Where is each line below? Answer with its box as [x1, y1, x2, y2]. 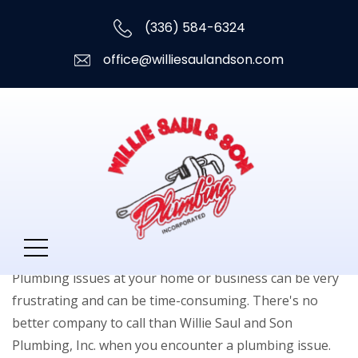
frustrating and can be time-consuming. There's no [12, 292, 318, 310]
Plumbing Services [12, 229, 208, 257]
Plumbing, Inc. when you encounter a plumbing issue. [12, 336, 331, 355]
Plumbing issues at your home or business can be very [12, 269, 339, 288]
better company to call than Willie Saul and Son [12, 314, 292, 332]
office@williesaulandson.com [100, 50, 284, 69]
